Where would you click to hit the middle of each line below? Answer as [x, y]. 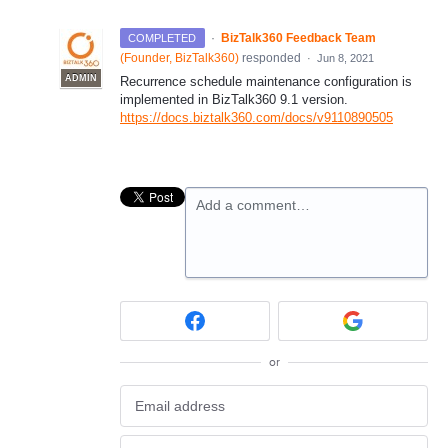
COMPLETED [162, 38]
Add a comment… [253, 205]
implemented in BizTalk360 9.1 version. [234, 99]
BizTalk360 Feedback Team [298, 38]
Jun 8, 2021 [345, 58]
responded [271, 58]
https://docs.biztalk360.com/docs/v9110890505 [256, 117]
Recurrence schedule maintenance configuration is [266, 81]
